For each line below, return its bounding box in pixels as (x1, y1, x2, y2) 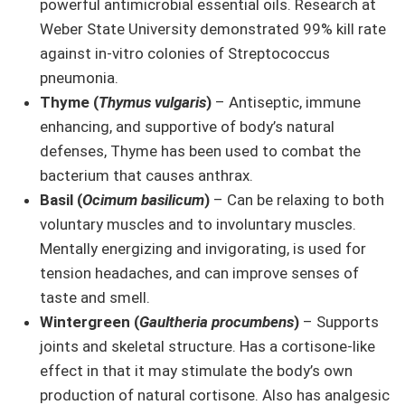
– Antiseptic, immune (212, 93, 361, 111)
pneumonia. (40, 69, 118, 87)
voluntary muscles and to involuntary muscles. (40, 215, 356, 233)
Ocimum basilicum (82, 191, 204, 209)
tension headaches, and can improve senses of (40, 264, 359, 282)
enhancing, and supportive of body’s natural (40, 118, 334, 136)
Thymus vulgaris (99, 93, 206, 111)
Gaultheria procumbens (139, 313, 294, 331)
